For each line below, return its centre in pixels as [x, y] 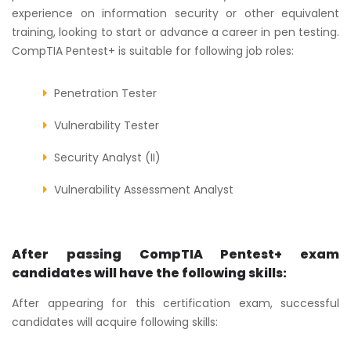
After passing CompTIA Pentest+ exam [175, 254]
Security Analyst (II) [107, 157]
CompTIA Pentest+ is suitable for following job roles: [153, 51]
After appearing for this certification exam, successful [175, 303]
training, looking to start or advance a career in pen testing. [175, 32]
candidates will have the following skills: [149, 273]
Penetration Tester [105, 93]
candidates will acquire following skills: [115, 322]
